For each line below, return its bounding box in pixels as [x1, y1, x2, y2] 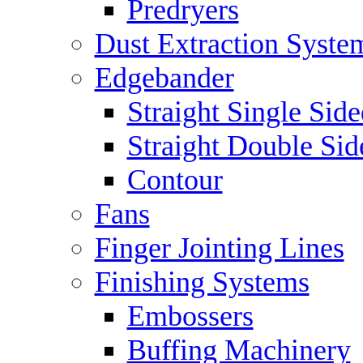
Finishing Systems [94, 266, 310, 298]
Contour [126, 164, 223, 196]
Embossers [126, 300, 254, 332]
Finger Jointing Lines [94, 232, 344, 264]
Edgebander [94, 62, 234, 94]
